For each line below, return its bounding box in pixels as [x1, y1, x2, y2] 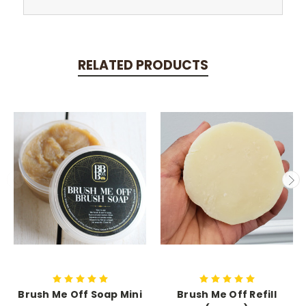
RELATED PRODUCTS [77, 56, 208, 75]
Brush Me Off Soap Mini [18, 287, 142, 301]
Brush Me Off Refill [177, 287, 277, 301]
